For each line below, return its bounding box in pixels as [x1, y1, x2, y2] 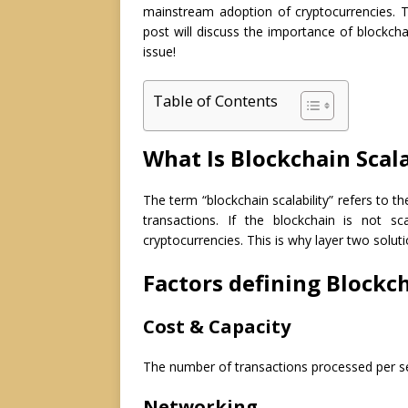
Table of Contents [153, 90, 278, 112]
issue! [143, 43, 176, 61]
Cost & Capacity [143, 314, 291, 340]
